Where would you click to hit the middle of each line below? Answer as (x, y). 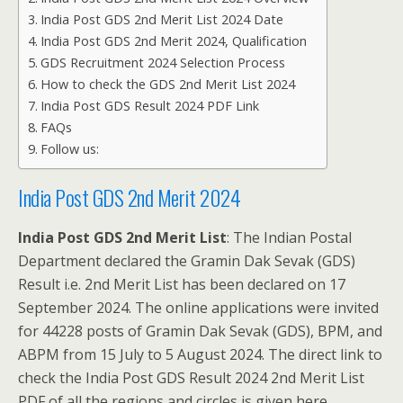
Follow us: (69, 149)
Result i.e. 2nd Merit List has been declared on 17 (182, 284)
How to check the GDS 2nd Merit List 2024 (167, 84)
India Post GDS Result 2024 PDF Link (149, 106)
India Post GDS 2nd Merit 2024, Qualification (173, 41)
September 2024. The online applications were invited (198, 308)
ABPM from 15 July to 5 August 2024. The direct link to (200, 354)
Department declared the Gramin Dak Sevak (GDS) (187, 261)
